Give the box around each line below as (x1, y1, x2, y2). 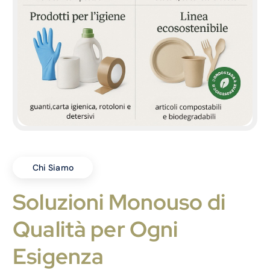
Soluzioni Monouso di (13, 187, 225, 217)
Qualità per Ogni (13, 215, 178, 244)
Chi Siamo (34, 152, 72, 165)
